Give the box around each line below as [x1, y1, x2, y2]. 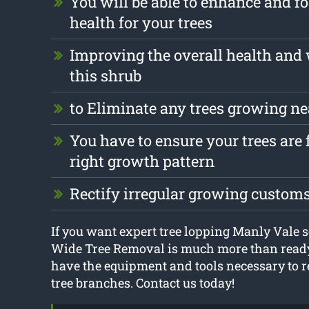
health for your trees [69, 12, 212, 33]
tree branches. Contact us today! [50, 275, 235, 292]
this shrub [69, 66, 141, 86]
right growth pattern [69, 151, 215, 172]
